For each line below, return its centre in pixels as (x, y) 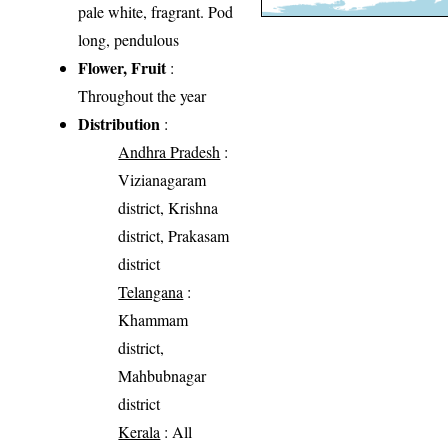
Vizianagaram (162, 180)
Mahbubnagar (162, 376)
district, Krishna (168, 208)
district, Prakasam (174, 236)
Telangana (151, 292)
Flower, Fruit (122, 68)
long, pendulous (129, 40)
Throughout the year (142, 96)
